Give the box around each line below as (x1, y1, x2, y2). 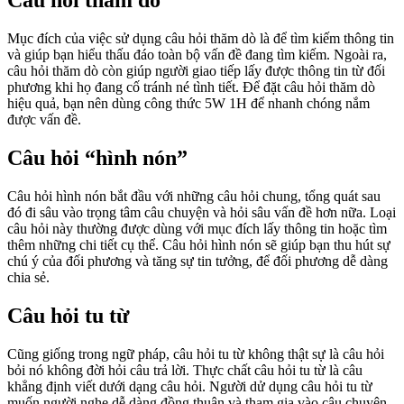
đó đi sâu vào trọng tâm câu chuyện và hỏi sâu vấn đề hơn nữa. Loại (7, 204, 396, 220)
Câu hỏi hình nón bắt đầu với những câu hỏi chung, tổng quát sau (7, 188, 381, 204)
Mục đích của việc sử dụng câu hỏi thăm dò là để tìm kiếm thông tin (7, 30, 394, 46)
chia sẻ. (7, 269, 50, 285)
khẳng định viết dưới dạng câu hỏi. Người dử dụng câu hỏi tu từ (7, 378, 372, 394)
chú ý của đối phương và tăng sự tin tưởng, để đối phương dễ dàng (7, 252, 388, 269)
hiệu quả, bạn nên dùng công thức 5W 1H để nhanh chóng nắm (7, 95, 370, 111)
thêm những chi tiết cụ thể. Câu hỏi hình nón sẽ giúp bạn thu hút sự (7, 236, 390, 252)
